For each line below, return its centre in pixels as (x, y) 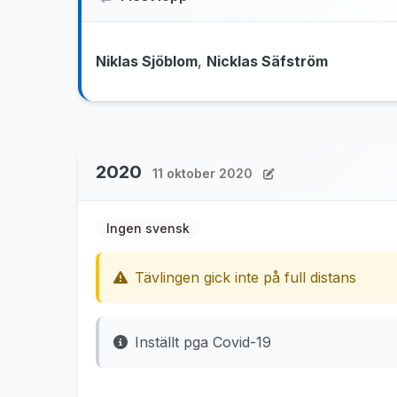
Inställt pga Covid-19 (203, 342)
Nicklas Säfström (267, 61)
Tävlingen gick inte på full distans (245, 277)
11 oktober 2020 (202, 173)
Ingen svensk (148, 228)
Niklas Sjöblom (147, 61)
